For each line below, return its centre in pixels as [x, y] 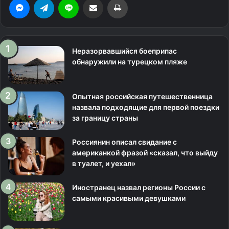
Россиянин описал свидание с [124, 142]
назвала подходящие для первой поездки [146, 107]
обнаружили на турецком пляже [130, 62]
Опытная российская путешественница [142, 96]
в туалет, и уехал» [104, 163]
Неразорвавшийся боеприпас [124, 51]
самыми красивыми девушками [129, 198]
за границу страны [105, 118]
